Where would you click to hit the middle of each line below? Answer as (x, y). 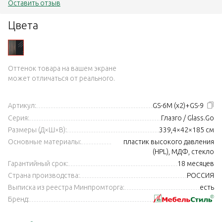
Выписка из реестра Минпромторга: (66, 188)
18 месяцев (196, 164)
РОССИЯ (200, 176)
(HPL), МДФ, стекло (183, 152)
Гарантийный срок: (38, 164)
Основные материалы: (45, 142)
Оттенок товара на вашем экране (62, 68)
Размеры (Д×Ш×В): (37, 130)
